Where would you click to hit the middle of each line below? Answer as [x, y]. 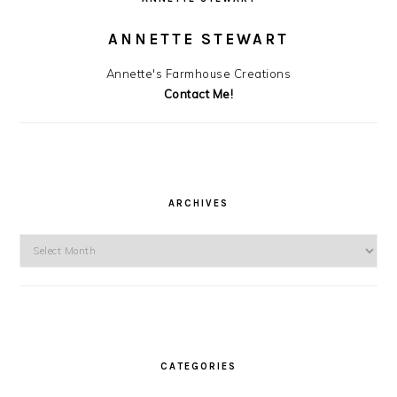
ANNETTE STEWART [198, 39]
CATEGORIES [198, 367]
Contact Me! [198, 94]
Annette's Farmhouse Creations [198, 74]
